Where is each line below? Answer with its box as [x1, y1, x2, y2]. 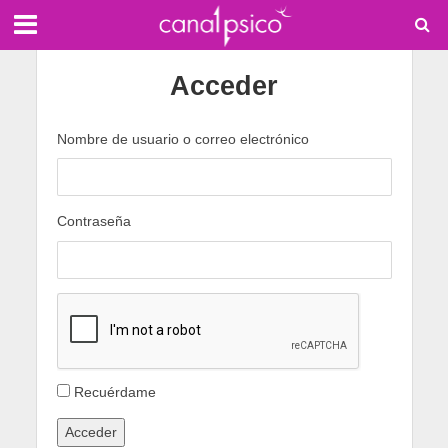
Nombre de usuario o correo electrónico [56, 131, 309, 147]
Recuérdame [73, 383, 156, 400]
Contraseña [56, 213, 131, 230]
